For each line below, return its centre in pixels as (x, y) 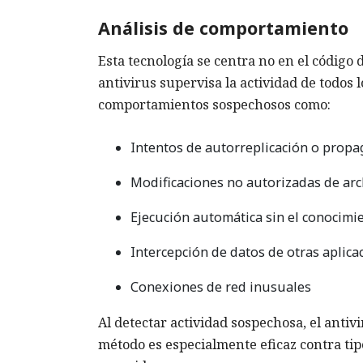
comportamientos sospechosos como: (214, 105)
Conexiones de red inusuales (221, 287)
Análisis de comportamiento (223, 28)
